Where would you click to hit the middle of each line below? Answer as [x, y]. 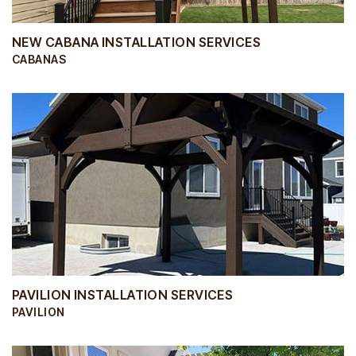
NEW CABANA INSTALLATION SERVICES [137, 42]
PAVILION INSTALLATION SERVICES [123, 295]
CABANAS [39, 59]
